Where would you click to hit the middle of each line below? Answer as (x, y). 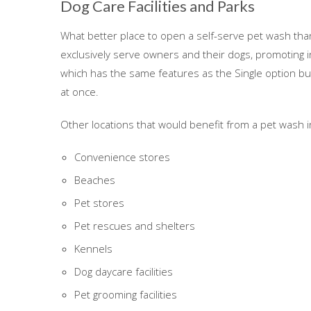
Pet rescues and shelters (135, 225)
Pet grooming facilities (126, 294)
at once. (79, 91)
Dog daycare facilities (124, 271)
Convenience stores (122, 157)
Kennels (93, 248)
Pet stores (99, 202)
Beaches (95, 179)
